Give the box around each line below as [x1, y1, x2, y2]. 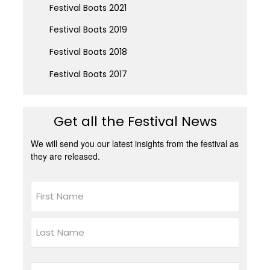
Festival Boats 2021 [49, 1, 127, 14]
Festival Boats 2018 [49, 45, 127, 58]
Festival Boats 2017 [49, 67, 127, 80]
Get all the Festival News [53, 111, 217, 131]
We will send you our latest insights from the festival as [31, 137, 239, 149]
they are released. [31, 149, 101, 162]
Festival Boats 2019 [49, 24, 127, 36]
